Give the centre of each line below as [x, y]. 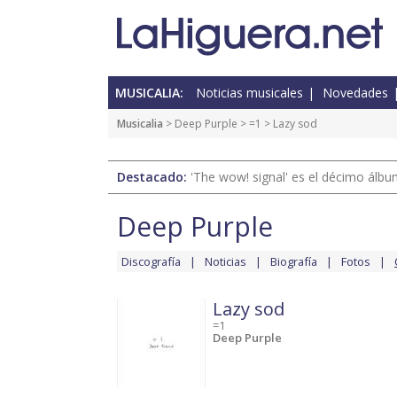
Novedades [355, 93]
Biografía [294, 262]
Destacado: [154, 177]
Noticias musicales [249, 93]
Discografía [151, 262]
